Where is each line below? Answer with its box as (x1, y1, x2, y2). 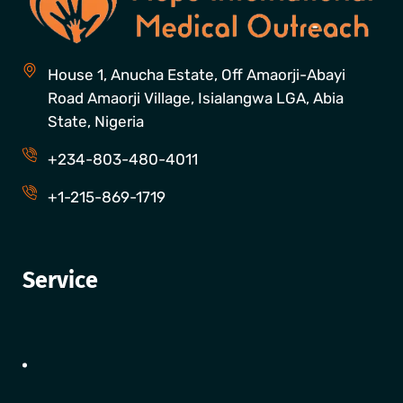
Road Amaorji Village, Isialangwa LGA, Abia (48, 88, 344, 107)
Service (22, 266, 98, 294)
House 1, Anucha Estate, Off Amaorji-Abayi (48, 65, 345, 84)
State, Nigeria (48, 112, 144, 130)
